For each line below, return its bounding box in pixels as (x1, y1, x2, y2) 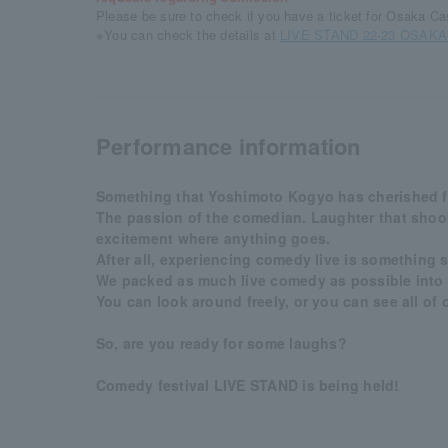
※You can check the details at (96, 25, 280, 44)
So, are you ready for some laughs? (96, 333, 347, 353)
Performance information (96, 130, 361, 162)
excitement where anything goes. (96, 228, 331, 248)
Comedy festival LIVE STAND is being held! (96, 375, 400, 395)
